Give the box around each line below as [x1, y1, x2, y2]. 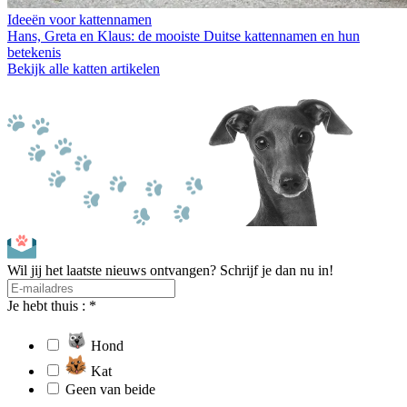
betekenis [7, 44, 61, 60]
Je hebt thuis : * [7, 297, 96, 313]
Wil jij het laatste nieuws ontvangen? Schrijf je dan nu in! [7, 262, 333, 278]
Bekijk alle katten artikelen [7, 60, 160, 76]
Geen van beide [65, 381, 155, 397]
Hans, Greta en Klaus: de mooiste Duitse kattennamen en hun [7, 27, 360, 44]
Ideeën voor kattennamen [7, 11, 152, 27]
